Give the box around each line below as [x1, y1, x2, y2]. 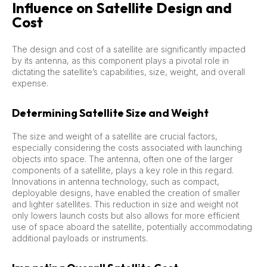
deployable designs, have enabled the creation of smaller [12, 187, 240, 198]
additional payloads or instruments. [12, 232, 148, 243]
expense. [12, 77, 48, 88]
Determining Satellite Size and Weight [12, 105, 209, 120]
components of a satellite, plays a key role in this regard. [12, 164, 234, 175]
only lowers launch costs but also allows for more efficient [12, 210, 240, 221]
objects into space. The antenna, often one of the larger [12, 153, 233, 164]
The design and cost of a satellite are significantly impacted [12, 44, 246, 54]
